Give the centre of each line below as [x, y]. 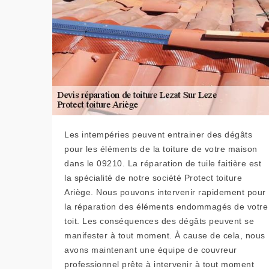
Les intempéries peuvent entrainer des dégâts [158, 134]
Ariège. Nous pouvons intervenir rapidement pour [165, 192]
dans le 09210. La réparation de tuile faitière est [163, 163]
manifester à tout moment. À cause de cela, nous [165, 235]
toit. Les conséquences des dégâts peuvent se [159, 221]
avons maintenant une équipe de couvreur [151, 250]
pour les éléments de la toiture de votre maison [161, 149]
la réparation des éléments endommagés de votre [166, 207]
